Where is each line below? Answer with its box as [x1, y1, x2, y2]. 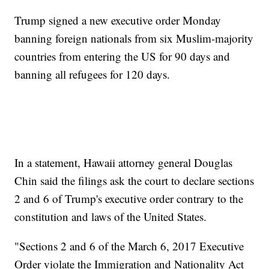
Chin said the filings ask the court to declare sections [14, 173, 255, 189]
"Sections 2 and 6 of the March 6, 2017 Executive [14, 238, 244, 254]
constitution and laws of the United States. [14, 209, 207, 225]
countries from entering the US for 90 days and [14, 49, 231, 64]
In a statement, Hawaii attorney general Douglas [14, 155, 233, 171]
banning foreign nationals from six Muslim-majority [14, 31, 254, 46]
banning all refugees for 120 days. [14, 67, 171, 82]
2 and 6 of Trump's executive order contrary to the [14, 191, 244, 207]
